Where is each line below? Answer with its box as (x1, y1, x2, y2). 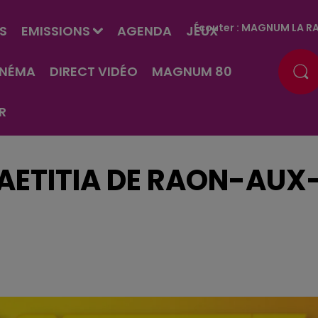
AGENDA (116, 22, 172, 40)
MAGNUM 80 (151, 62, 232, 80)
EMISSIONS (21, 22, 90, 40)
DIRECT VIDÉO (49, 62, 138, 80)
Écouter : (194, 20, 242, 35)
